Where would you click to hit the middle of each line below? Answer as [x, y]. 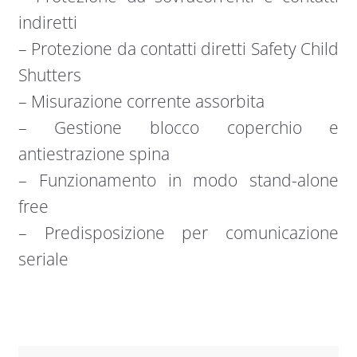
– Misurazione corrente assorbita [141, 102]
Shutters [49, 75]
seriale [43, 259]
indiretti [47, 23]
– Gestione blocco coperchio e [178, 128]
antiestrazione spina [94, 154]
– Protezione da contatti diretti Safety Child [178, 49]
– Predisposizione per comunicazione [178, 233]
